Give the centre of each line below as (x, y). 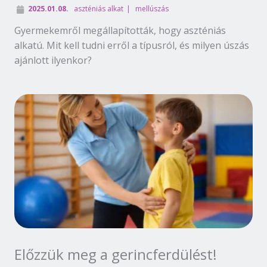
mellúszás (152, 8)
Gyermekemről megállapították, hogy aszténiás (120, 30)
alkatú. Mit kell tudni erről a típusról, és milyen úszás (132, 45)
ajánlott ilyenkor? (53, 60)
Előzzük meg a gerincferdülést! (116, 254)
